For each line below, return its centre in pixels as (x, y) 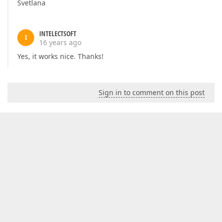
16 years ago (60, 42)
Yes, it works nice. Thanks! (60, 56)
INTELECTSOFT (58, 33)
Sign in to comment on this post (152, 92)
